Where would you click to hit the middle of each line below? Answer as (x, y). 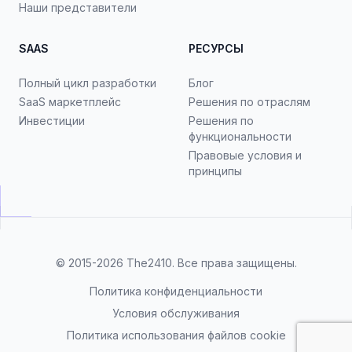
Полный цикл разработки (88, 83)
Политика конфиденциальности (176, 291)
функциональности (240, 136)
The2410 (149, 263)
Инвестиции (52, 121)
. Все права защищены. (234, 263)
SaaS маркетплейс (70, 102)
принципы (215, 171)
